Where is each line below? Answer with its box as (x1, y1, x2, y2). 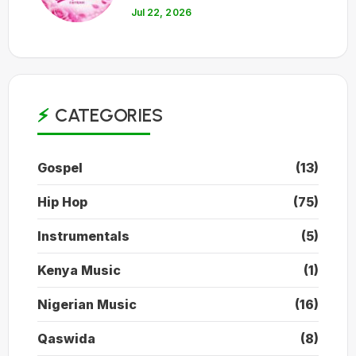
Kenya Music (37, 262, 121, 279)
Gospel (37, 160, 83, 176)
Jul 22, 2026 (131, 6, 192, 18)
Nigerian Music (37, 296, 137, 313)
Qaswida (37, 331, 95, 347)
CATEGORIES (54, 104, 163, 127)
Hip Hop (37, 194, 87, 211)
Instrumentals (37, 228, 130, 245)
